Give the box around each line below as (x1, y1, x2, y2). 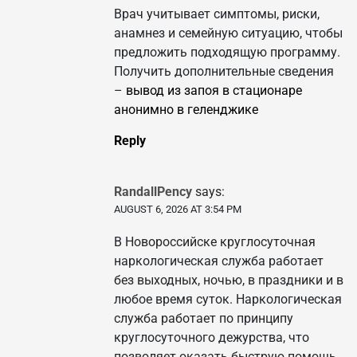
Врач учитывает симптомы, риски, (114, 6, 320, 22)
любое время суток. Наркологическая (114, 292, 342, 308)
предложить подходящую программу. (114, 45, 340, 61)
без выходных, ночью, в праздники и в (114, 273, 343, 288)
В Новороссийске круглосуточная (114, 234, 316, 250)
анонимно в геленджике (114, 102, 258, 118)
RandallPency (114, 184, 192, 200)
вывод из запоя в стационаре (126, 83, 302, 99)
